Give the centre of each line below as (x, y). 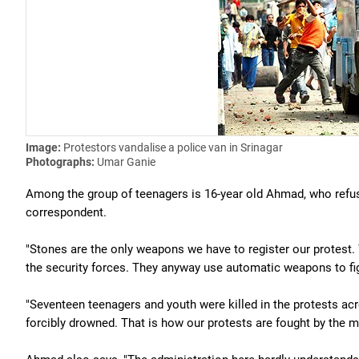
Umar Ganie (126, 162)
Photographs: (61, 162)
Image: (44, 147)
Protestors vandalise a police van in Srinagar (173, 147)
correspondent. (66, 212)
